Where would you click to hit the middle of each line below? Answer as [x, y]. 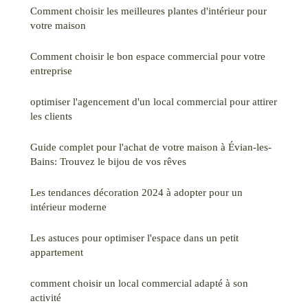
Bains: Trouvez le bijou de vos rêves [108, 161]
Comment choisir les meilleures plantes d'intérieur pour [148, 10]
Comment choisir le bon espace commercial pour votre [148, 56]
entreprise [51, 70]
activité [46, 297]
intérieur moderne [68, 206]
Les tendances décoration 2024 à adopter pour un [136, 192]
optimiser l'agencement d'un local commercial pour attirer [154, 101]
